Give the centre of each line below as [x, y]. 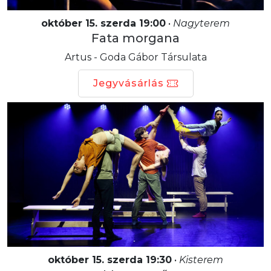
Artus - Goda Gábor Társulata [135, 57]
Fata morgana [135, 38]
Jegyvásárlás [128, 83]
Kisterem [201, 260]
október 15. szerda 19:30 [110, 260]
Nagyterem [201, 23]
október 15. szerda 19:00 [103, 23]
